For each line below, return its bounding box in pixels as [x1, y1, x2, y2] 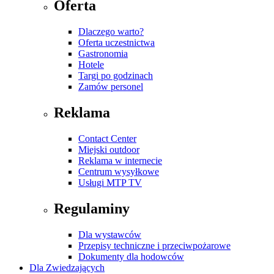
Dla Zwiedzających [29, 262, 105, 273]
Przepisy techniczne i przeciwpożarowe [78, 240, 231, 251]
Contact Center [78, 133, 136, 144]
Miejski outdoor [78, 144, 139, 155]
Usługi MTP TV [78, 177, 142, 188]
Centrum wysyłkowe [78, 166, 159, 177]
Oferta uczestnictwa [78, 37, 155, 48]
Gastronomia [78, 48, 128, 59]
